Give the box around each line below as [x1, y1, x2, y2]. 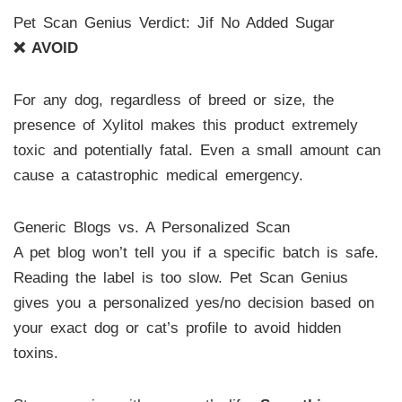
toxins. [13, 344, 58, 362]
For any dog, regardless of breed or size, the [13, 92, 334, 109]
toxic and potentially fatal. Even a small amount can [13, 142, 380, 160]
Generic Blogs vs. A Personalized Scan [13, 218, 290, 236]
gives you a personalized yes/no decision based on [13, 293, 374, 311]
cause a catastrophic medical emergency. [13, 167, 303, 185]
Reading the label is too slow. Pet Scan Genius [13, 268, 348, 286]
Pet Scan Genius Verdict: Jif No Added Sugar [13, 14, 335, 32]
